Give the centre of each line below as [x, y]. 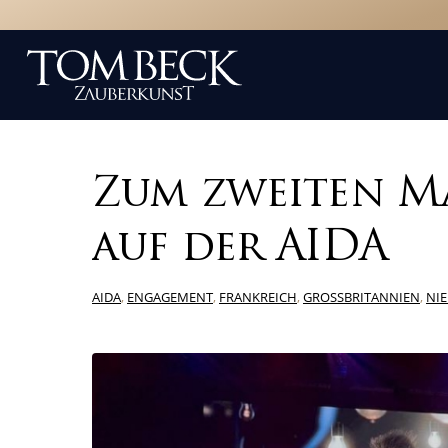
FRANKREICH [258, 297]
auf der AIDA [239, 249]
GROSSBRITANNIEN [361, 297]
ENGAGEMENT [170, 297]
